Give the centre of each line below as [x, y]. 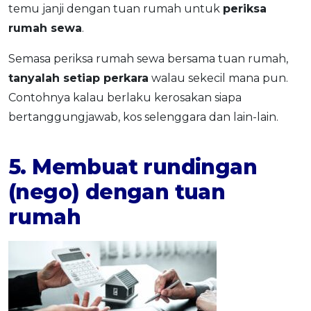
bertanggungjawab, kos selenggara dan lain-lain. [143, 117]
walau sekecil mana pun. [218, 78]
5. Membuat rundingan [133, 167]
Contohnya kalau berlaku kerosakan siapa [125, 97]
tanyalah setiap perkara [78, 78]
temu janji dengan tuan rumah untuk [116, 8]
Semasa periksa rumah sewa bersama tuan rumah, [148, 58]
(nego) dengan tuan [117, 192]
